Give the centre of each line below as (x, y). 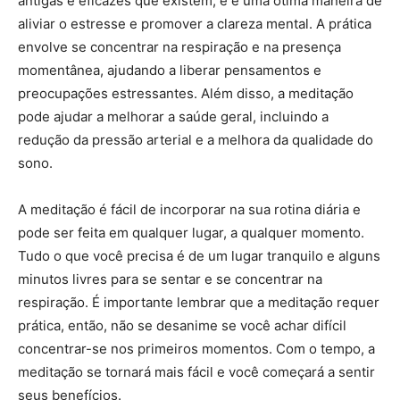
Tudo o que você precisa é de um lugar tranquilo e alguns (199, 255)
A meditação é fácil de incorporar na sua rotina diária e (189, 209)
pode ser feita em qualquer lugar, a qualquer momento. (191, 232)
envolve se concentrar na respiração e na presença (179, 46)
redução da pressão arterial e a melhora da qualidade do (196, 139)
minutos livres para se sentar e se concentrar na (170, 279)
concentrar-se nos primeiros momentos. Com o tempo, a (196, 348)
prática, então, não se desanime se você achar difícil (182, 325)
